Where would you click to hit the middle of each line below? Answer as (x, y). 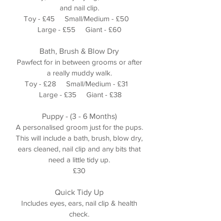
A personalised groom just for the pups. (79, 127)
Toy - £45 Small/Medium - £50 (79, 18)
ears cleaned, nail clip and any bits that (79, 149)
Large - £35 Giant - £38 (79, 94)
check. (79, 214)
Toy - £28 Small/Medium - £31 (79, 84)
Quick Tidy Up (79, 192)
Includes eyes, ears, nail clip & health (79, 203)
